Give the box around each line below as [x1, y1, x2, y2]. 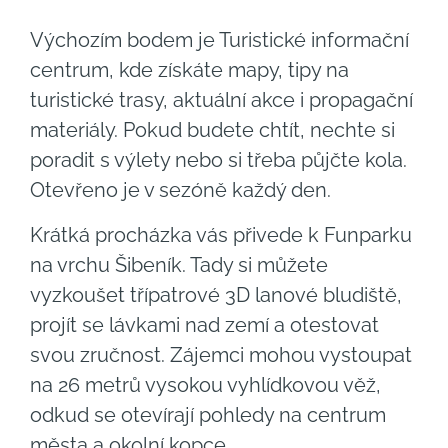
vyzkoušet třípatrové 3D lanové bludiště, [30, 282, 402, 307]
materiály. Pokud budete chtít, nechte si [30, 118, 395, 143]
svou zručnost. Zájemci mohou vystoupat [30, 342, 412, 367]
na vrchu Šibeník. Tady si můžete [30, 252, 328, 277]
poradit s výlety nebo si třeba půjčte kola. [30, 148, 407, 173]
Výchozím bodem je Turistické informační [30, 28, 409, 53]
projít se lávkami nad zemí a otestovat [30, 312, 379, 337]
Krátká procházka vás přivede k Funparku [30, 222, 412, 247]
